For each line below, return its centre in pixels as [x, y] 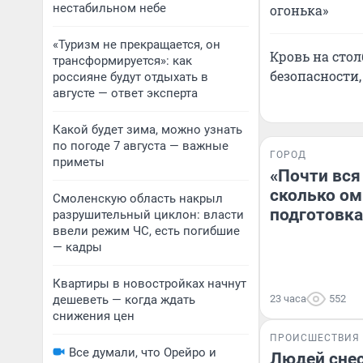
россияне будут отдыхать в [130, 77]
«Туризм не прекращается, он [137, 45]
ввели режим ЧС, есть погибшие [146, 231]
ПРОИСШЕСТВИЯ [315, 338]
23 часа [288, 299]
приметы [79, 162]
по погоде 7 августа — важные [141, 146]
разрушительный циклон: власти [148, 215]
